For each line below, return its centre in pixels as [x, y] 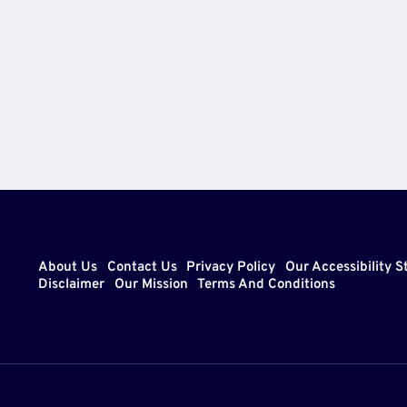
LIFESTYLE [223, 73]
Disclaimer [72, 285]
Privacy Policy [231, 268]
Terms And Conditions [267, 285]
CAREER [213, 22]
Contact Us [142, 268]
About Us [68, 268]
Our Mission [151, 285]
